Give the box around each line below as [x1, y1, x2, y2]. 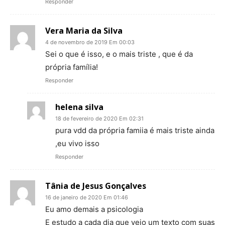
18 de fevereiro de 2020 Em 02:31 [55, 115, 144, 122]
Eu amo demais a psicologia [45, 204, 143, 214]
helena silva [55, 101, 103, 113]
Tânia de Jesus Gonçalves [45, 180, 146, 191]
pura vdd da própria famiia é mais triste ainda [55, 125, 214, 135]
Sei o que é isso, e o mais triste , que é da [45, 49, 193, 59]
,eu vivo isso [55, 138, 99, 148]
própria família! [45, 62, 98, 72]
